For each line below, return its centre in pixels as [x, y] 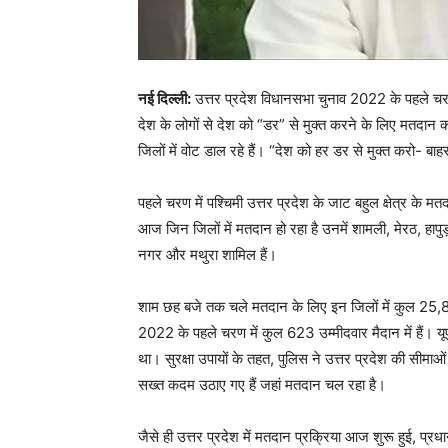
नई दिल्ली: [164, 99]
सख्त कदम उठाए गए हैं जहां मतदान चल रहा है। [262, 385]
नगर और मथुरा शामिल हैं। [207, 255]
